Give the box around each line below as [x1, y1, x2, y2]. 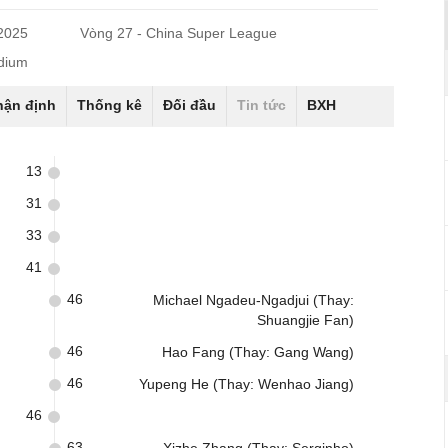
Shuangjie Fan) [257, 312, 354, 328]
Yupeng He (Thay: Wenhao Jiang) [139, 376, 354, 392]
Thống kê [77, 97, 142, 113]
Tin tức [237, 97, 286, 113]
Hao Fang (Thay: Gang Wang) [162, 344, 354, 360]
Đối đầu [163, 97, 216, 113]
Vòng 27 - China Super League [80, 25, 278, 41]
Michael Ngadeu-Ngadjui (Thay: [153, 292, 354, 308]
